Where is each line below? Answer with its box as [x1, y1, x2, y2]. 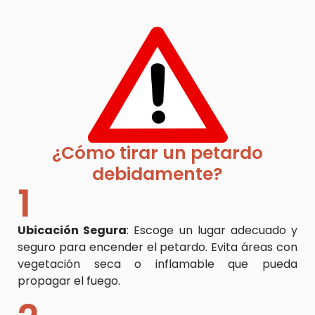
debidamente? [92, 162, 223, 187]
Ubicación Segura [18, 222, 127, 239]
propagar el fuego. [18, 273, 120, 290]
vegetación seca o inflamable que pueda [18, 256, 297, 273]
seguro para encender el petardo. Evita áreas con [18, 239, 297, 256]
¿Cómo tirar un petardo [52, 141, 263, 166]
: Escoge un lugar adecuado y [127, 222, 298, 239]
